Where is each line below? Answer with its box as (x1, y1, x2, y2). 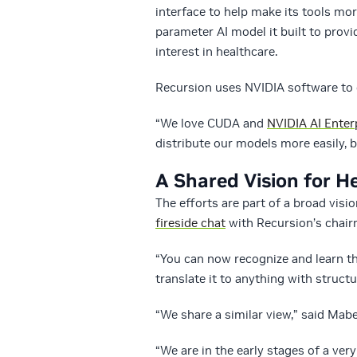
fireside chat (155, 215, 226, 231)
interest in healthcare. (155, 44, 277, 60)
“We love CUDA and (155, 116, 267, 131)
